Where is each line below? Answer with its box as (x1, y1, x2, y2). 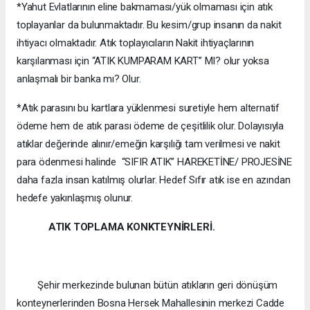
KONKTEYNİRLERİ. (127, 221, 215, 234)
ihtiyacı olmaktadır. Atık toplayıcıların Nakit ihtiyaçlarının (17, 37, 255, 50)
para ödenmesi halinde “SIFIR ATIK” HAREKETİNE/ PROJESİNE (17, 156, 293, 169)
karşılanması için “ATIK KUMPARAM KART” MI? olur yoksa (17, 55, 269, 68)
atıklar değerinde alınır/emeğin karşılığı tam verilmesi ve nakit (17, 138, 280, 151)
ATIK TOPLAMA (48, 221, 127, 234)
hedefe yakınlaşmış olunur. (17, 192, 134, 205)
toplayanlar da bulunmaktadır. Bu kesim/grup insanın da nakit (17, 19, 282, 32)
